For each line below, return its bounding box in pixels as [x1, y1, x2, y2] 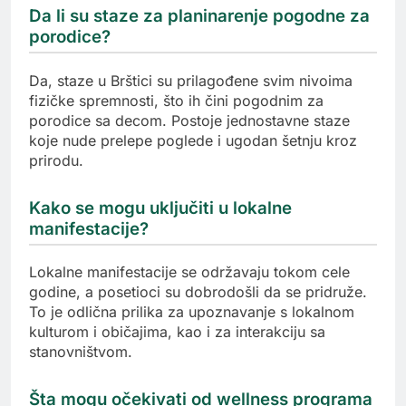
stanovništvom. [29, 343, 132, 362]
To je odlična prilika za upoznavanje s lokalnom [29, 303, 354, 322]
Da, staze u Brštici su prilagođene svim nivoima [29, 71, 353, 90]
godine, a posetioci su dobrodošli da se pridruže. [29, 283, 367, 302]
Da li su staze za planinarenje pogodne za [29, 5, 370, 26]
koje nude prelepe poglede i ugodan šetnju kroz [29, 130, 357, 150]
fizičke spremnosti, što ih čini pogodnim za [29, 91, 324, 110]
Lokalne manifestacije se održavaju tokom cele [29, 263, 350, 282]
